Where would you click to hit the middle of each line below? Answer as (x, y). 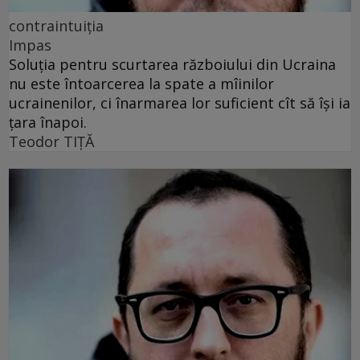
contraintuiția (56, 25)
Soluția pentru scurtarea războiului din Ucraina (172, 64)
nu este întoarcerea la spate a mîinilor (141, 83)
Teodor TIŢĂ (51, 141)
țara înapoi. (48, 122)
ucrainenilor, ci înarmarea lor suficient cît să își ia (180, 102)
